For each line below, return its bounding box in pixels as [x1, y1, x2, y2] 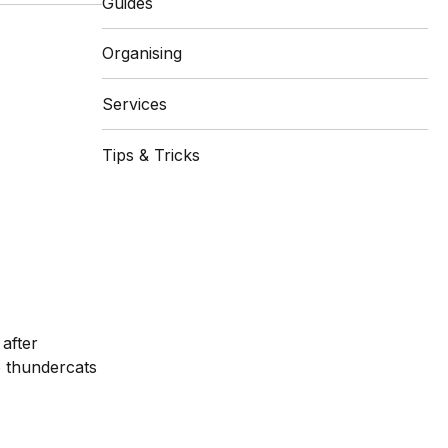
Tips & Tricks [102, 144, 200, 165]
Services [102, 94, 167, 115]
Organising [102, 43, 182, 64]
